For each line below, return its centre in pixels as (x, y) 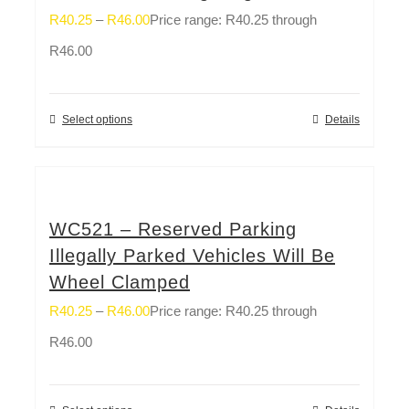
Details (342, 119)
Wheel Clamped (120, 282)
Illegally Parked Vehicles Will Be (192, 255)
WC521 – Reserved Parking (173, 229)
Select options (97, 119)
